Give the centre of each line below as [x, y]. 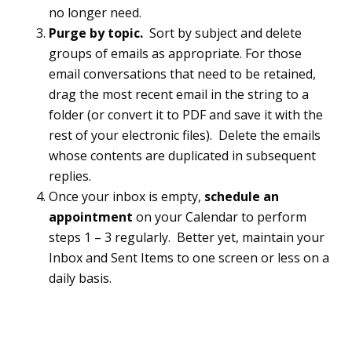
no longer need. [95, 13]
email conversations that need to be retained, [183, 74]
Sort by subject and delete [226, 33]
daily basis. [81, 279]
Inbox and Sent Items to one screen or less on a [189, 258]
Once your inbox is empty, [127, 197]
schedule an [242, 197]
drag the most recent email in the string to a [179, 95]
